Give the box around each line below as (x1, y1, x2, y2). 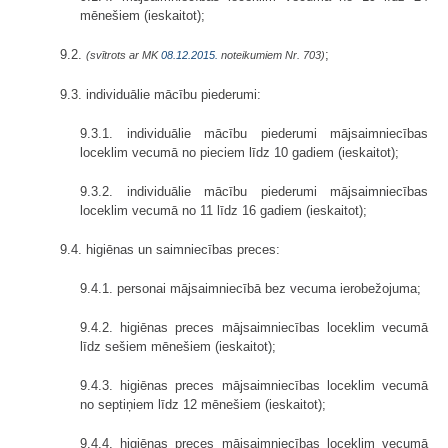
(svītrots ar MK (86, 49, 161, 62)
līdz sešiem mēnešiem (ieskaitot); (80, 339, 276, 355)
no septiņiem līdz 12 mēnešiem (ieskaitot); (80, 397, 326, 413)
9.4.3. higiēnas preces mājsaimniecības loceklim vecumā (80, 378, 428, 394)
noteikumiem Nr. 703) (218, 49, 325, 62)
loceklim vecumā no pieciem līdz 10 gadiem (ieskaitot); (80, 145, 399, 161)
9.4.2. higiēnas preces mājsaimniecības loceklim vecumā (80, 320, 428, 336)
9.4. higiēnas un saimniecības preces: (60, 242, 280, 258)
